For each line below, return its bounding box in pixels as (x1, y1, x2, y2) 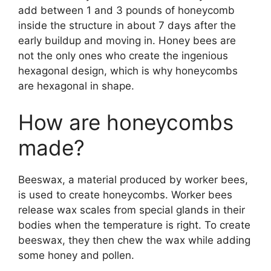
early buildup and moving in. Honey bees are (18, 34, 236, 47)
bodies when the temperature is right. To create (18, 218, 250, 231)
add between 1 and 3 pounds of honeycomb (18, 4, 235, 17)
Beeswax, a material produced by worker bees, (18, 173, 248, 186)
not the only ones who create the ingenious (18, 50, 228, 62)
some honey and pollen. (18, 249, 134, 261)
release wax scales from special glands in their (18, 203, 245, 216)
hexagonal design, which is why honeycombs (18, 65, 238, 77)
